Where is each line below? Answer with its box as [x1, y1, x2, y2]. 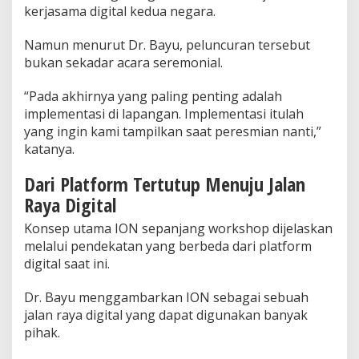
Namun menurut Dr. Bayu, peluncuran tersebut [24, 35, 310, 54]
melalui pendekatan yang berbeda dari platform [24, 236, 312, 255]
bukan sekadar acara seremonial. [24, 53, 223, 71]
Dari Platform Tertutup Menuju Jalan [24, 170, 305, 197]
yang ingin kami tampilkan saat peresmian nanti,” [24, 122, 321, 140]
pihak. [24, 323, 60, 341]
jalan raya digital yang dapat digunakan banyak [24, 305, 308, 324]
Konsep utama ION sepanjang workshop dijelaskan [24, 219, 333, 237]
